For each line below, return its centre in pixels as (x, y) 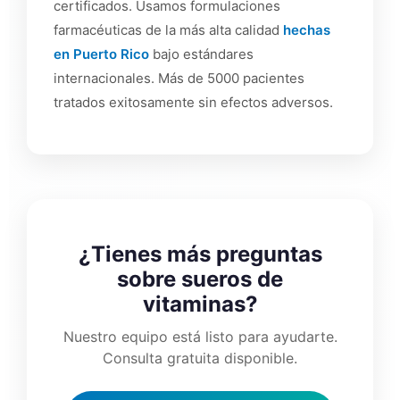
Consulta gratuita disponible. (200, 358)
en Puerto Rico (101, 54)
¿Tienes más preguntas (200, 254)
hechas (307, 30)
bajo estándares (201, 54)
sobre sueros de (200, 279)
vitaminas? (200, 304)
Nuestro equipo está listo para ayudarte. (200, 336)
